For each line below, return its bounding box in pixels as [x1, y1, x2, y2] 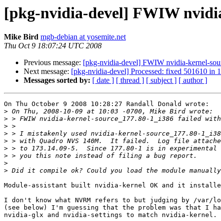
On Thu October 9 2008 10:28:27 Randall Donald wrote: [4, 100, 209, 108]
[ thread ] [116, 76, 144, 85]
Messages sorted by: [24, 76, 90, 85]
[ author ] [179, 76, 207, 85]
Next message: [24, 67, 71, 76]
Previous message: [24, 58, 83, 67]
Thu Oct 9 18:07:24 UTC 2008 [4, 41, 102, 50]
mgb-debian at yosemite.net [40, 33, 126, 41]
